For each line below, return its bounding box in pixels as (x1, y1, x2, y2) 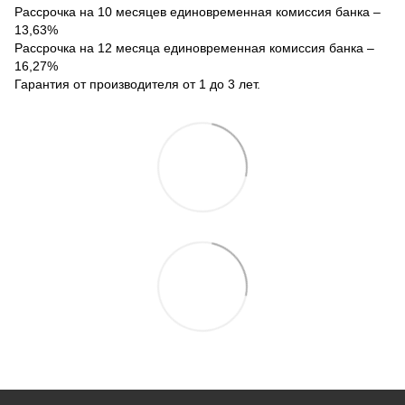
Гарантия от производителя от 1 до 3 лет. (14, 76, 260, 91)
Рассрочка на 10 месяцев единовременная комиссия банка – (14, 4, 381, 19)
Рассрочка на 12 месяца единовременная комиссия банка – (14, 40, 374, 55)
